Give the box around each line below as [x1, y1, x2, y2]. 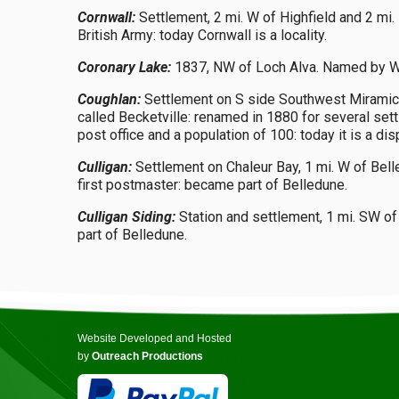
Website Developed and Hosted [77, 332, 232, 345]
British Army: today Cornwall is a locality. [77, 27, 327, 44]
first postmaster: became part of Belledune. [77, 176, 347, 193]
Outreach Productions [92, 350, 203, 362]
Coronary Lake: [77, 59, 171, 76]
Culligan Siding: [77, 208, 175, 225]
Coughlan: [77, 91, 141, 108]
